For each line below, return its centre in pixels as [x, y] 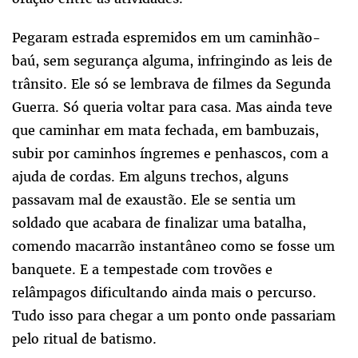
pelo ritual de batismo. [84, 339]
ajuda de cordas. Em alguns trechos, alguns [150, 177]
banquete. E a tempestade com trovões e [142, 270]
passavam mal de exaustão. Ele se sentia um [154, 200]
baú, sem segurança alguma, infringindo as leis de [172, 61]
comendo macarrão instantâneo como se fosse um [173, 247]
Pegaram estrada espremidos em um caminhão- [166, 38]
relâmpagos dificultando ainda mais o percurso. [164, 293]
